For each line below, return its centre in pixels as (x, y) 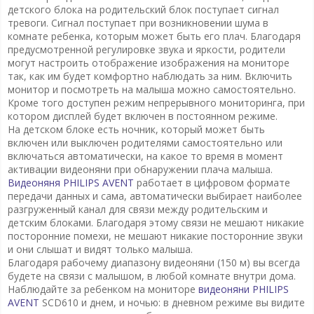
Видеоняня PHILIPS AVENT (70, 182)
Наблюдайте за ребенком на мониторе (103, 289)
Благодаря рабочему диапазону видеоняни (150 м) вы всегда (153, 262)
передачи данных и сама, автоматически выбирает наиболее (155, 196)
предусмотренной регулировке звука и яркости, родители (146, 49)
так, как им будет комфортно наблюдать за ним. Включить (150, 76)
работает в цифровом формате (212, 182)
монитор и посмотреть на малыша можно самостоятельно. (151, 89)
